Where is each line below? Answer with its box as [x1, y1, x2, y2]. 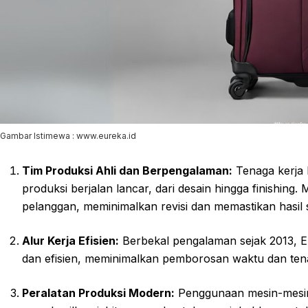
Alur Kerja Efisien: [22, 234, 119, 248]
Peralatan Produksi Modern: [22, 286, 175, 300]
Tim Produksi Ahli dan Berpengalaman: [22, 164, 232, 178]
